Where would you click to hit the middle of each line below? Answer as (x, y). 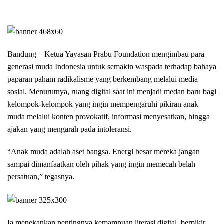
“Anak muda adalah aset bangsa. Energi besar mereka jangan (104, 152)
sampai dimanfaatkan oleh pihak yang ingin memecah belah (101, 164)
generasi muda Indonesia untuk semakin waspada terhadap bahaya (112, 67)
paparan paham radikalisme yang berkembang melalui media (103, 79)
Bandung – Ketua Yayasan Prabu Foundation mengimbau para (106, 54)
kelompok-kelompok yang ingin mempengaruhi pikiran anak (103, 104)
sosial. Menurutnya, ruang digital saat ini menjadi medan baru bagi (112, 92)
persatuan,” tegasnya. (41, 177)
